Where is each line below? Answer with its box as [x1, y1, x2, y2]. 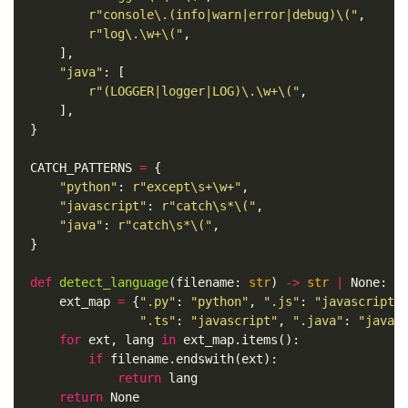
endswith [175, 352, 234, 367]
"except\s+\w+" [138, 179, 241, 195]
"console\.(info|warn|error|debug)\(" [95, 7, 358, 23]
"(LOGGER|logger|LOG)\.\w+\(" [95, 84, 300, 99]
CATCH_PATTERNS [29, 160, 132, 176]
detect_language [58, 275, 168, 291]
